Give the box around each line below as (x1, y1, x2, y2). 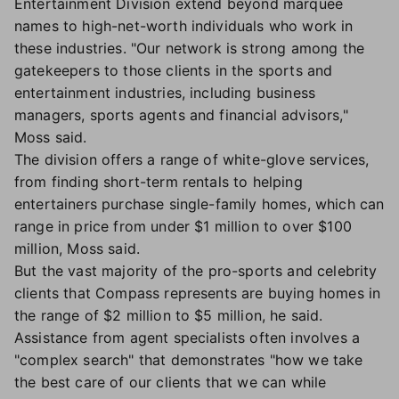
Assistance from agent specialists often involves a (14, 329, 361, 346)
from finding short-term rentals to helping (14, 173, 303, 191)
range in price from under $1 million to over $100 (14, 217, 352, 235)
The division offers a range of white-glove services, (14, 151, 370, 168)
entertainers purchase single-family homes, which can (14, 195, 385, 213)
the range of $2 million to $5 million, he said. (14, 306, 332, 324)
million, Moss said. (14, 240, 145, 257)
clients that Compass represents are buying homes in (14, 284, 381, 302)
